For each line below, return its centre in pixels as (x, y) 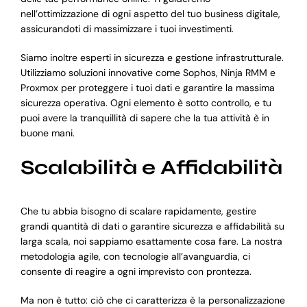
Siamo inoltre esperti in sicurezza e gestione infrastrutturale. (152, 58)
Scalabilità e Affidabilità (151, 168)
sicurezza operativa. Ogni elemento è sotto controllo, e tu (146, 103)
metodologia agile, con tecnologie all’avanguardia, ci (135, 256)
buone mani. (47, 133)
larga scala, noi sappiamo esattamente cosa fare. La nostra (151, 241)
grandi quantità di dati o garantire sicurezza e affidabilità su (152, 226)
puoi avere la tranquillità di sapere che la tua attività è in (145, 118)
